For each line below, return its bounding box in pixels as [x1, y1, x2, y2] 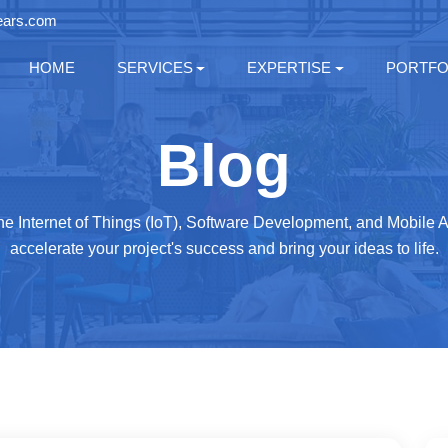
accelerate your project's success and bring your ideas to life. [9, 240, 439, 257]
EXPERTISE [247, 59, 332, 76]
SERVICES [116, 59, 193, 76]
